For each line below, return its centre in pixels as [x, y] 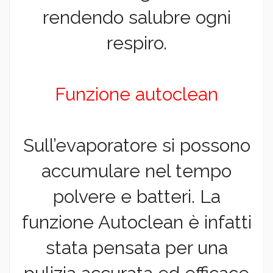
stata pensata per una [136, 248]
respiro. [136, 43]
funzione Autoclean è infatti [136, 222]
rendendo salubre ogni [136, 18]
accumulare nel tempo [136, 171]
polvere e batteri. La [136, 197]
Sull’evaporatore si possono [136, 146]
